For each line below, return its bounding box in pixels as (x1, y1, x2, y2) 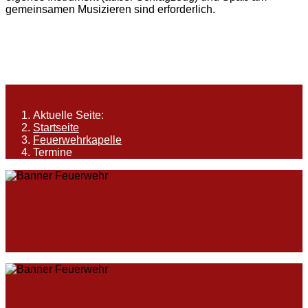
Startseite (33, 122, 79, 134)
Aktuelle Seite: (33, 109, 109, 122)
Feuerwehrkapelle (33, 134, 122, 146)
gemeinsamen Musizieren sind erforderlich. (5, 3, 215, 16)
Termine (33, 146, 72, 159)
